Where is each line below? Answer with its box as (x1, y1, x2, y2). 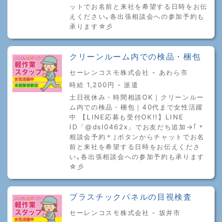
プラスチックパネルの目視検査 (69, 192, 192, 202)
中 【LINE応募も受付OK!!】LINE (69, 112, 184, 121)
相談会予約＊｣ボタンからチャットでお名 (69, 132, 205, 141)
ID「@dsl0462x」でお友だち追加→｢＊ (69, 122, 205, 131)
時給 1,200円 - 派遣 (69, 80, 139, 89)
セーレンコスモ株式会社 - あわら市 (69, 68, 188, 76)
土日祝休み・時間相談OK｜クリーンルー (69, 93, 205, 101)
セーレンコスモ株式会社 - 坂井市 (69, 208, 181, 217)
